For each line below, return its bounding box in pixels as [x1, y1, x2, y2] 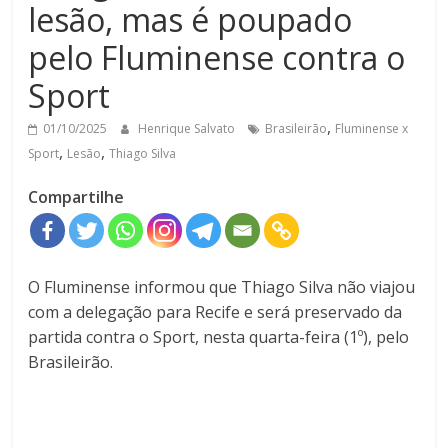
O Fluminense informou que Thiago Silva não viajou [28, 276, 416, 299]
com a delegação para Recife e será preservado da [28, 301, 403, 324]
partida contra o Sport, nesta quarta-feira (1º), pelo [28, 326, 410, 349]
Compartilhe [28, 186, 125, 209]
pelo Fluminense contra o [28, 36, 406, 80]
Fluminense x [335, 120, 409, 138]
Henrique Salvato [138, 120, 239, 138]
